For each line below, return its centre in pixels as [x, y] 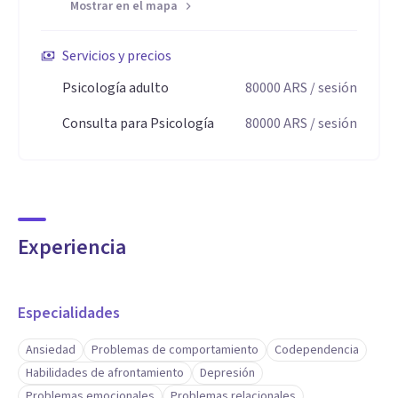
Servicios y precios [117, 56]
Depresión [227, 373]
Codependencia [317, 350]
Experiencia [72, 247]
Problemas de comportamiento [175, 350]
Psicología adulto [115, 88]
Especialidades [69, 313]
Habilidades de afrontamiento [105, 373]
